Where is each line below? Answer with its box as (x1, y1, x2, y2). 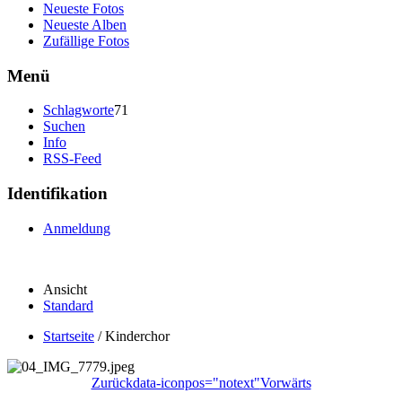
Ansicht (43, 281, 87, 297)
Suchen (43, 118, 85, 135)
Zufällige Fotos (43, 32, 129, 48)
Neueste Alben (43, 16, 127, 32)
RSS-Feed (43, 151, 101, 167)
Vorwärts (259, 374, 311, 390)
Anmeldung (43, 220, 110, 236)
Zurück (91, 374, 133, 390)
